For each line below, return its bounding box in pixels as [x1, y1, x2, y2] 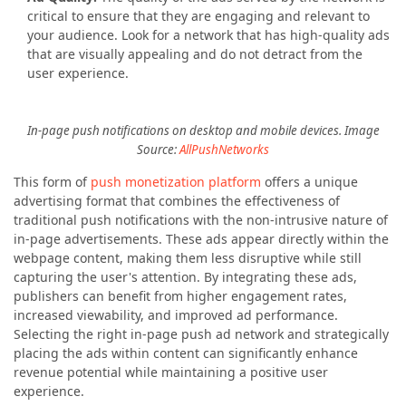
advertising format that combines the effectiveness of [14, 191, 340, 209]
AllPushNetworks [179, 140, 269, 158]
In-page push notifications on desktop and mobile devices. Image [26, 121, 380, 139]
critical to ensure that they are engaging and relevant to [27, 6, 370, 24]
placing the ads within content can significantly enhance [14, 343, 358, 362]
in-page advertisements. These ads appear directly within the [14, 229, 389, 247]
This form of [14, 172, 87, 190]
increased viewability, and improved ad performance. [14, 305, 338, 324]
